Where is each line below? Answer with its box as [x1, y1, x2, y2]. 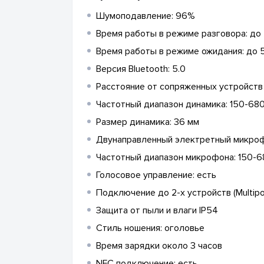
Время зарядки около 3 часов [96, 239, 222, 252]
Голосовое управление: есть [96, 169, 216, 181]
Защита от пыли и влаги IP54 [96, 204, 218, 216]
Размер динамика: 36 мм [96, 115, 199, 128]
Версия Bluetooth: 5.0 [96, 62, 186, 75]
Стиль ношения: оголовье [96, 222, 204, 234]
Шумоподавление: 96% [96, 9, 195, 22]
